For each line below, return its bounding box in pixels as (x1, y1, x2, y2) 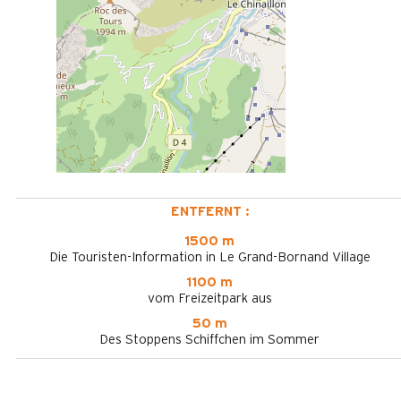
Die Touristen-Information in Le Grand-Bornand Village (48, 251, 371, 264)
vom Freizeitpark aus (147, 292, 272, 305)
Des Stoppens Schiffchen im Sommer (99, 333, 320, 346)
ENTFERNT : (170, 205, 249, 218)
